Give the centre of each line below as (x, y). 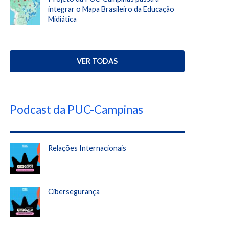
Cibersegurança (74, 192)
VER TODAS (97, 61)
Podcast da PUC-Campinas (76, 110)
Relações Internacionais (87, 148)
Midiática (63, 19)
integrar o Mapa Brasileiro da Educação (111, 9)
